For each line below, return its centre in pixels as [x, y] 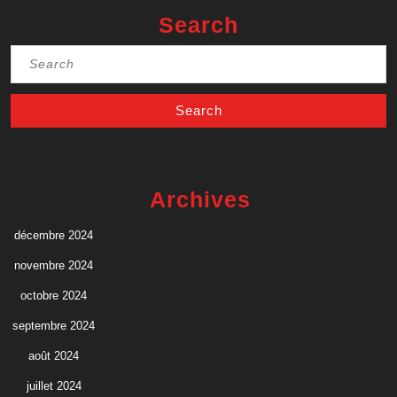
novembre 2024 [54, 265]
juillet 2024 [54, 385]
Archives [200, 199]
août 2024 [54, 355]
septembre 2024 [54, 325]
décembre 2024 [54, 235]
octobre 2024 [54, 295]
